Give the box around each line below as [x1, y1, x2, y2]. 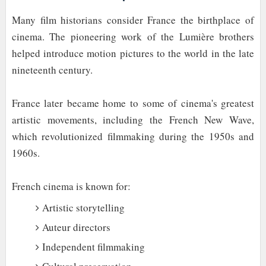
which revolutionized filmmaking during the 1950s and [11, 129, 255, 144]
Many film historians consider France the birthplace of [11, 13, 255, 27]
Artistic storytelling [42, 201, 125, 215]
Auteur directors [42, 220, 110, 235]
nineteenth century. [11, 63, 93, 77]
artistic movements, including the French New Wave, [11, 113, 255, 127]
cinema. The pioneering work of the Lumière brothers [11, 30, 255, 44]
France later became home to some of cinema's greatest [11, 96, 255, 110]
